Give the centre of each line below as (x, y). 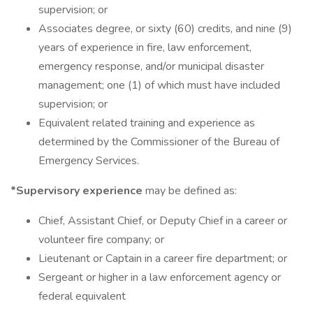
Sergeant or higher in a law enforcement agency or (160, 277)
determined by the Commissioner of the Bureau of (159, 142)
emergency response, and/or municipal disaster (151, 66)
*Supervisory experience (78, 191)
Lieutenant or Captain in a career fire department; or (163, 259)
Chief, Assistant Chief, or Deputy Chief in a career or (163, 221)
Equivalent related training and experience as (147, 123)
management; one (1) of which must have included (159, 85)
